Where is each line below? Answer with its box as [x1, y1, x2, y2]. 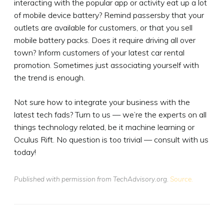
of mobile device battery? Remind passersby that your [14, 9, 204, 20]
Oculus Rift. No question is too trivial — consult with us [14, 134, 208, 144]
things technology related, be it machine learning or [14, 121, 194, 132]
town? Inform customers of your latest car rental [14, 47, 184, 57]
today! [14, 146, 36, 157]
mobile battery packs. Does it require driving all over [14, 34, 195, 45]
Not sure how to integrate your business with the [14, 96, 190, 107]
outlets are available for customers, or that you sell [14, 22, 192, 32]
